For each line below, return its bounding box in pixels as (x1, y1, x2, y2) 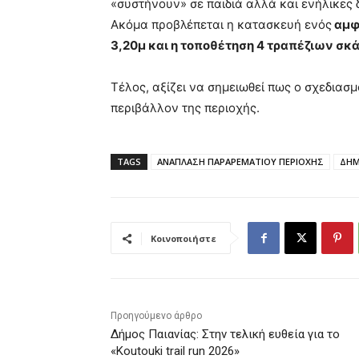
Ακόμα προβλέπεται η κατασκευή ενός (111, 17, 332, 33)
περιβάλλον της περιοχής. (111, 100, 260, 116)
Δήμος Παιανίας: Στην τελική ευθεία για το (111, 327, 340, 342)
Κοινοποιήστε (151, 232, 216, 245)
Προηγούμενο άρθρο (111, 310, 202, 322)
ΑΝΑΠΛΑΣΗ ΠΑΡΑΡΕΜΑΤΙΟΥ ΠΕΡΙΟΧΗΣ (157, 155, 324, 168)
